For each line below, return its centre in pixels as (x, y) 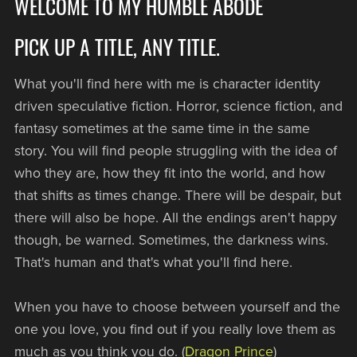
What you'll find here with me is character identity (167, 84)
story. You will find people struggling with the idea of (175, 151)
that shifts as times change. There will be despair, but (177, 195)
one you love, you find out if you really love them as (175, 329)
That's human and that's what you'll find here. (153, 262)
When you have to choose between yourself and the (177, 307)
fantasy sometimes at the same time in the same (162, 128)
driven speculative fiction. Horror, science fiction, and (178, 106)
